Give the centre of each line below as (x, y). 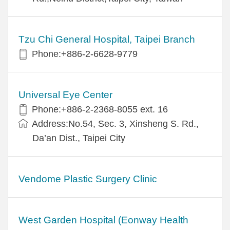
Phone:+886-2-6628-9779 (85, 54)
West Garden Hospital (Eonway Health (103, 220)
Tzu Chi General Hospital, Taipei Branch (107, 39)
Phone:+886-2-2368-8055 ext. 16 (100, 109)
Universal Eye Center (65, 94)
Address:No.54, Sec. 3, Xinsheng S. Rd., (115, 123)
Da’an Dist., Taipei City (79, 138)
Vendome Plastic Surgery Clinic (88, 179)
